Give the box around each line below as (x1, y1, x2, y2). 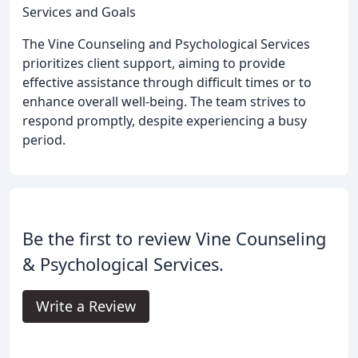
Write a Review (36, 296, 136, 316)
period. (22, 130, 66, 149)
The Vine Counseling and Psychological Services (22, 34, 310, 53)
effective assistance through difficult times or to (22, 73, 312, 91)
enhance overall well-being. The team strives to (22, 92, 306, 110)
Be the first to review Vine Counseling (22, 226, 326, 250)
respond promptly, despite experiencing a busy (22, 111, 307, 129)
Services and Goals (22, 2, 136, 21)
